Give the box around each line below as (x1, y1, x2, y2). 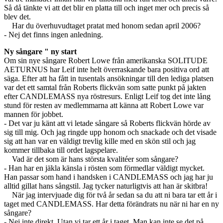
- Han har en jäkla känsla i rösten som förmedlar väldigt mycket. (4, 163, 205, 172)
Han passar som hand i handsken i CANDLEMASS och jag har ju (4, 172, 213, 181)
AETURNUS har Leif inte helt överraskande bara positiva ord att (4, 65, 209, 74)
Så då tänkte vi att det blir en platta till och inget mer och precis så (4, 3, 209, 12)
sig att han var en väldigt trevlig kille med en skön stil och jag (4, 136, 196, 145)
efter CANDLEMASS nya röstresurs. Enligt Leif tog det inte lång (4, 92, 211, 101)
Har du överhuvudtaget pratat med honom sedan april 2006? (4, 21, 201, 30)
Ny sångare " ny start (4, 47, 77, 56)
